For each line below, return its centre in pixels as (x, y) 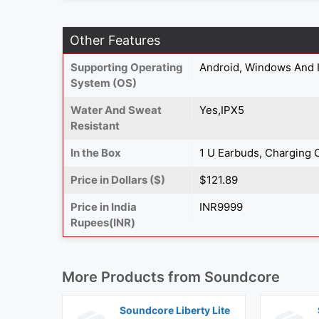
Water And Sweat (116, 110)
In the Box (96, 152)
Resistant (95, 125)
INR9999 (221, 206)
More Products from (133, 277)
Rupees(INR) (103, 222)
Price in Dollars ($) (118, 179)
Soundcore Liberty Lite (175, 310)
